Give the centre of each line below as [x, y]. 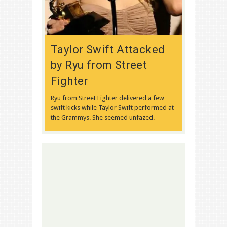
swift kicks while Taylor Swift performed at [112, 107]
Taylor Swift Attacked [108, 49]
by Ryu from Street [99, 65]
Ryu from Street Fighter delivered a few [107, 98]
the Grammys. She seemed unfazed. [103, 117]
